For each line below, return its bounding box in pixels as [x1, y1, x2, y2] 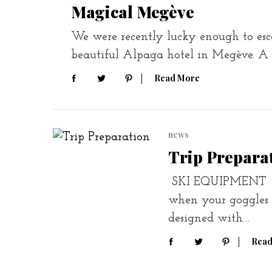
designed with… [168, 212, 250, 225]
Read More [154, 72, 200, 84]
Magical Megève [71, 1, 194, 22]
